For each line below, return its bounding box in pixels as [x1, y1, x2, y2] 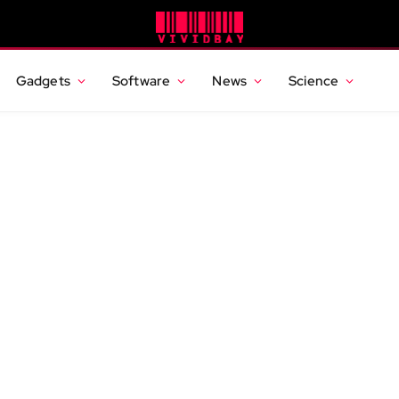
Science [289, 70, 339, 90]
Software [111, 70, 171, 90]
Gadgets [15, 70, 70, 90]
